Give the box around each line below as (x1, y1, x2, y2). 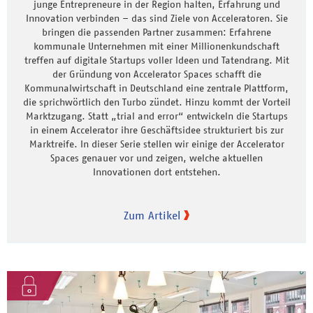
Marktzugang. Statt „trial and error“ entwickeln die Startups (25, 109, 288, 122)
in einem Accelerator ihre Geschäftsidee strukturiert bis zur (29, 123, 284, 136)
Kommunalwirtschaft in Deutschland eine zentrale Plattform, (24, 81, 289, 94)
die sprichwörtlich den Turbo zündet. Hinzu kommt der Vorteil (22, 95, 291, 108)
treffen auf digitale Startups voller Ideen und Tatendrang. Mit (24, 53, 289, 66)
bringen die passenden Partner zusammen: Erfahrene (42, 25, 271, 38)
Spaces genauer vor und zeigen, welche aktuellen (50, 151, 263, 164)
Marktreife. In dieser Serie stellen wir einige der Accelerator (29, 137, 284, 150)
